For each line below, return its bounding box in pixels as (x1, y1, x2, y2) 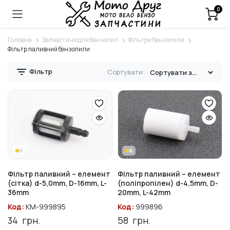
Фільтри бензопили (128, 35, 184, 44)
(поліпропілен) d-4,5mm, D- (118, 178, 218, 188)
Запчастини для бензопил (42, 35, 119, 44)
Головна (8, 35, 32, 44)
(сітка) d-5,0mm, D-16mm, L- (8, 178, 107, 188)
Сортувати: (107, 67, 145, 76)
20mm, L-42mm (118, 187, 170, 198)
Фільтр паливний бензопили (8, 45, 90, 53)
